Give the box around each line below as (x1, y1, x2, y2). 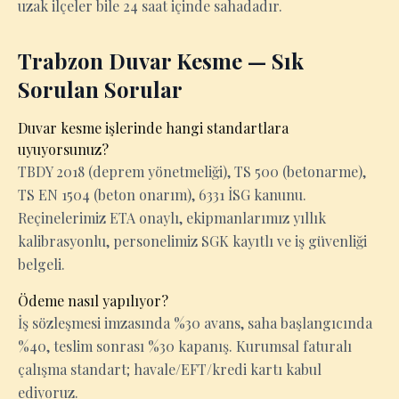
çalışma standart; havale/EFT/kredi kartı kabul (18, 360, 322, 379)
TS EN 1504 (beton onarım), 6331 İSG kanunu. (18, 185, 306, 204)
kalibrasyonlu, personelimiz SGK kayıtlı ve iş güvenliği (18, 232, 367, 250)
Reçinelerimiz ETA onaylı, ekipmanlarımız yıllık (18, 208, 326, 227)
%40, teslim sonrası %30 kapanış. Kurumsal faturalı (18, 337, 352, 355)
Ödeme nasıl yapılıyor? (18, 291, 168, 310)
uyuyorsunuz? (18, 140, 109, 159)
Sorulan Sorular (18, 75, 183, 103)
